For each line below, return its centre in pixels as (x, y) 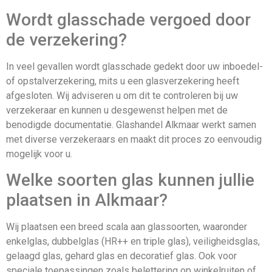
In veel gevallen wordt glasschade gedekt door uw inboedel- (134, 66)
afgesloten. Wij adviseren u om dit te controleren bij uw (122, 95)
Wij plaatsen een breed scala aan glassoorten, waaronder (127, 227)
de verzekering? (66, 39)
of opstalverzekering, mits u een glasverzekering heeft (123, 81)
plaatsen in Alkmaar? (87, 200)
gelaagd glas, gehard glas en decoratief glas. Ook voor (121, 256)
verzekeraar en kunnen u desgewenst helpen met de (117, 110)
